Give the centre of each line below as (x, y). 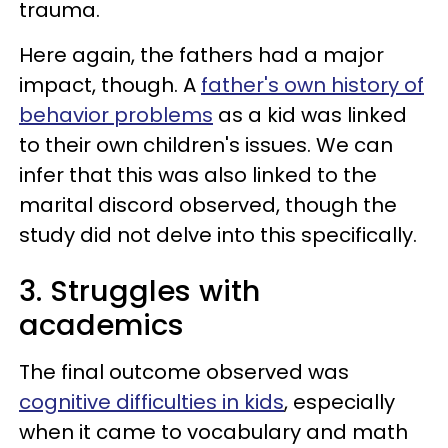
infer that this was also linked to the (198, 174)
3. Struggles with (139, 290)
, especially (339, 401)
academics (101, 324)
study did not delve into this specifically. (218, 234)
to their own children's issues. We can (206, 144)
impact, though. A (110, 84)
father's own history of (312, 84)
